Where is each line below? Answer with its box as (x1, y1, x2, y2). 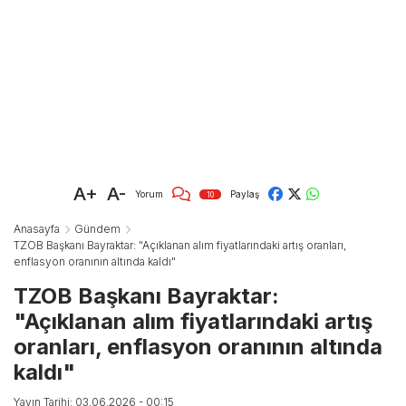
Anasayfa (14, 222, 60, 237)
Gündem (74, 222, 121, 237)
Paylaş (230, 188, 259, 199)
